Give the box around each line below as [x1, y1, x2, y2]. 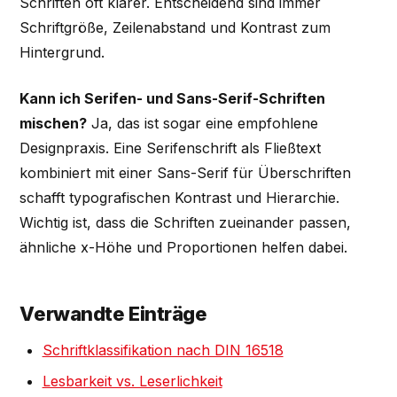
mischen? [19, 113, 88, 132]
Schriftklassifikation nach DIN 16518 [42, 341, 284, 360]
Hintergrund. [19, 43, 105, 61]
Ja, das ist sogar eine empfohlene [87, 113, 319, 132]
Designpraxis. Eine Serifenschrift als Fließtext [19, 138, 322, 157]
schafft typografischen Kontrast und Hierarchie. [19, 188, 340, 206]
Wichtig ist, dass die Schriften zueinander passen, [19, 213, 352, 231]
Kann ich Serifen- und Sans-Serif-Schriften [19, 89, 326, 107]
